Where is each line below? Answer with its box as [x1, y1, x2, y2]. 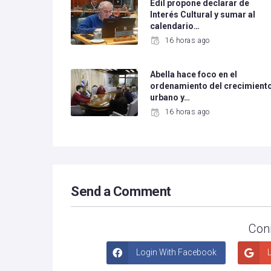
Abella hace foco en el [150, 70, 238, 80]
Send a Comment [71, 184, 171, 200]
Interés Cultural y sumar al [150, 10, 256, 20]
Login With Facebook [134, 247, 217, 258]
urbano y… [150, 93, 191, 103]
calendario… [150, 21, 200, 31]
